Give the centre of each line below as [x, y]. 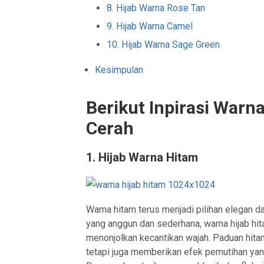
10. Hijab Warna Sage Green [164, 44]
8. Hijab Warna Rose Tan [156, 8]
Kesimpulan [119, 70]
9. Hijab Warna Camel [150, 26]
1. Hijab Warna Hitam [142, 157]
